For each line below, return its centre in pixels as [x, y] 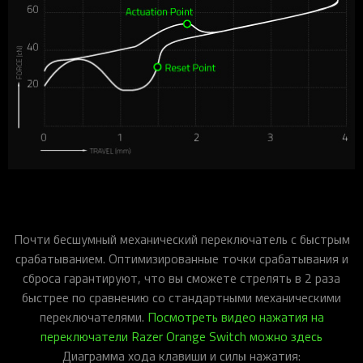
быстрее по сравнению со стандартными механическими [181, 298]
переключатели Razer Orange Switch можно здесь [181, 337]
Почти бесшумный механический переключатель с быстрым [181, 239]
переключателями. [93, 317]
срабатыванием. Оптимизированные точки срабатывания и [181, 259]
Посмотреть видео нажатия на [235, 317]
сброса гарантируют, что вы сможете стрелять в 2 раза [181, 278]
